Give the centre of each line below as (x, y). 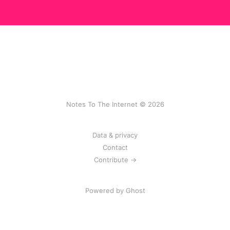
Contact (115, 147)
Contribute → (115, 160)
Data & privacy (115, 135)
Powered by (105, 190)
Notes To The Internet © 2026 (115, 104)
